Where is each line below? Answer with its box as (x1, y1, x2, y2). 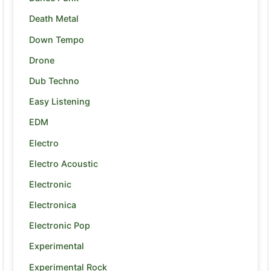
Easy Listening (29, 96, 90, 107)
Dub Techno (29, 75, 79, 86)
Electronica (29, 200, 76, 211)
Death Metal (29, 13, 79, 24)
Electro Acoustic (29, 158, 98, 169)
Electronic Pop (29, 220, 90, 231)
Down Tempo (29, 34, 84, 45)
